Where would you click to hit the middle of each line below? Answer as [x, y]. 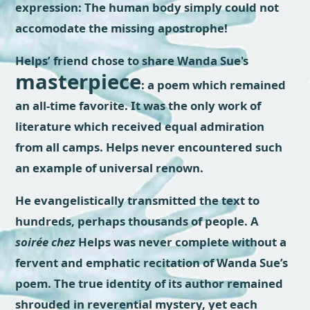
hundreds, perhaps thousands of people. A [137, 221]
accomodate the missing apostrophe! [122, 28]
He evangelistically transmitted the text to [138, 200]
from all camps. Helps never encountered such [149, 147]
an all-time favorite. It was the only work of [138, 105]
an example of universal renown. [110, 167]
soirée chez [46, 241]
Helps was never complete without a [181, 241]
